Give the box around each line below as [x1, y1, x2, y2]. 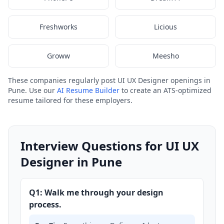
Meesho [152, 51, 179, 60]
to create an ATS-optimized [119, 85, 211, 95]
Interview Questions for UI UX [20, 137, 199, 154]
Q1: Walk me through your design [29, 187, 163, 198]
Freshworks [39, 22, 77, 31]
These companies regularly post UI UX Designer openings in [8, 75, 210, 85]
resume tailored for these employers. [8, 95, 132, 105]
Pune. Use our [8, 85, 57, 95]
